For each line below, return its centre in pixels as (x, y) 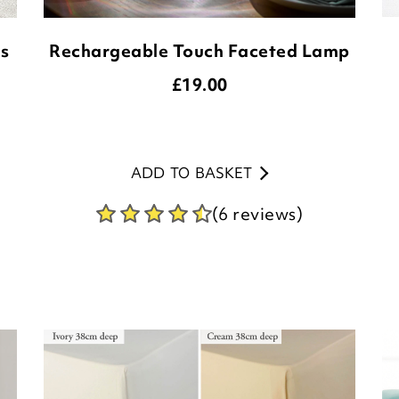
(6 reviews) (257, 214)
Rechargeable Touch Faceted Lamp (199, 51)
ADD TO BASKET (191, 173)
